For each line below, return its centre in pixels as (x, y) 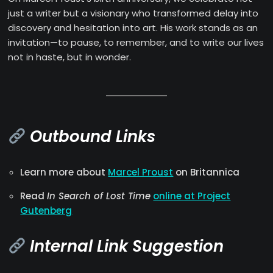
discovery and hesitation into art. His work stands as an (133, 28)
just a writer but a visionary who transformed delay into (133, 13)
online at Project (192, 196)
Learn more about (64, 172)
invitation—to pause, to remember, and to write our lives (136, 43)
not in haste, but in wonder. (70, 57)
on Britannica (207, 172)
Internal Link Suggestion (127, 246)
